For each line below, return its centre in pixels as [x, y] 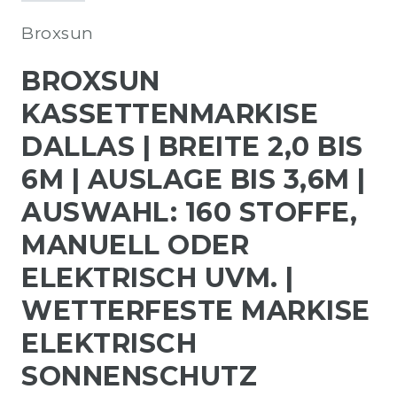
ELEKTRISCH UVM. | [158, 278]
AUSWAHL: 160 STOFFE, [189, 212]
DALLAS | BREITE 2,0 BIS [192, 147]
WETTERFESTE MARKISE [196, 311]
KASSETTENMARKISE [170, 114]
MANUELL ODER [135, 245]
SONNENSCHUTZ [139, 376]
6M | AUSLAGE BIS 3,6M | [194, 179]
